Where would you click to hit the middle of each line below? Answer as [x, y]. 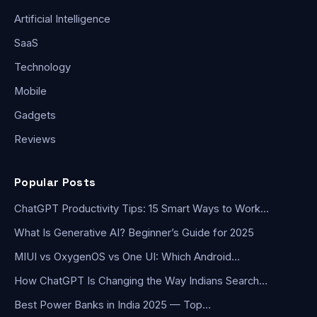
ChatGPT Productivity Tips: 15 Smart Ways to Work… [142, 209]
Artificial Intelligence [62, 19]
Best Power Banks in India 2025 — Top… [113, 305]
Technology [42, 68]
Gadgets [35, 116]
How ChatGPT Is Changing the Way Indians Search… [141, 281]
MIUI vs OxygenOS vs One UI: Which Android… [127, 257]
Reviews [35, 140]
